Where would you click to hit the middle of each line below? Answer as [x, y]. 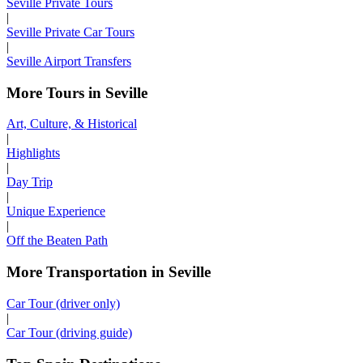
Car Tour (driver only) [63, 303]
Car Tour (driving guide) [69, 332]
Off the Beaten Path [57, 241]
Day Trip [30, 182]
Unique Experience [56, 211]
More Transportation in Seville [109, 272]
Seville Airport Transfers [69, 61]
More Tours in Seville [77, 92]
